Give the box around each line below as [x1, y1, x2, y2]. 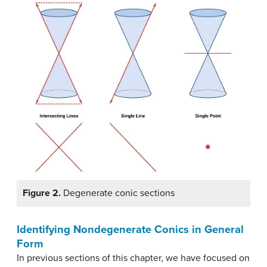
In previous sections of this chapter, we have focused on [17, 252, 250, 265]
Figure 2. [23, 187, 61, 200]
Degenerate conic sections [61, 187, 175, 200]
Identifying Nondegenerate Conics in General [17, 223, 244, 237]
